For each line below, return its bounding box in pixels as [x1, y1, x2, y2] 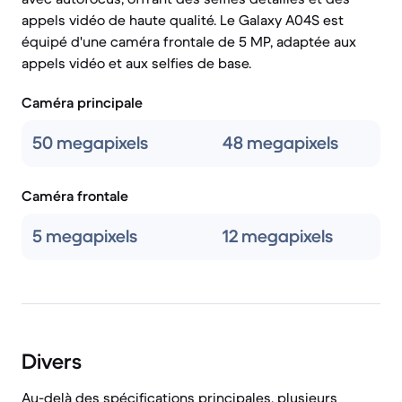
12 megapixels [223, 225, 333, 248]
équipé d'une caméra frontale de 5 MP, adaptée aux [22, 32, 356, 50]
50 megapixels [32, 132, 148, 154]
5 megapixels [32, 225, 137, 248]
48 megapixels [223, 132, 338, 154]
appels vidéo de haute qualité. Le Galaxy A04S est [22, 11, 344, 29]
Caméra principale [22, 93, 143, 111]
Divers [22, 348, 82, 375]
